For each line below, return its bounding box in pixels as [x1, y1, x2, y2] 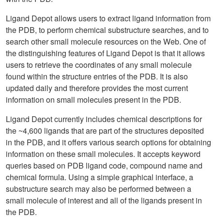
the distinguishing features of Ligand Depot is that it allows [6, 47, 205, 59]
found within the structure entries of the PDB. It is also [6, 71, 188, 82]
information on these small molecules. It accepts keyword [6, 148, 201, 159]
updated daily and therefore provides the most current [6, 82, 188, 93]
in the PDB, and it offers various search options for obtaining [6, 137, 211, 148]
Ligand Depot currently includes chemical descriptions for [6, 113, 202, 124]
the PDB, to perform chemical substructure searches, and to [6, 24, 209, 35]
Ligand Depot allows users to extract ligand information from [6, 13, 211, 24]
